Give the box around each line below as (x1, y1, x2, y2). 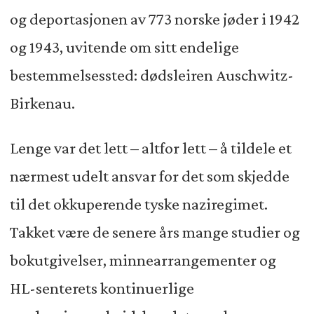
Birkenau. (9, 94, 75, 113)
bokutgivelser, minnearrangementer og (9, 251, 276, 270)
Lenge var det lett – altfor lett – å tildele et (9, 139, 292, 158)
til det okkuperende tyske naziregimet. (9, 195, 268, 214)
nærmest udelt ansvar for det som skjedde (9, 167, 289, 186)
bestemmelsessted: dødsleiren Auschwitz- (9, 66, 294, 85)
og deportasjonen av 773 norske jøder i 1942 (9, 10, 299, 29)
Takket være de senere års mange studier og (9, 223, 300, 242)
